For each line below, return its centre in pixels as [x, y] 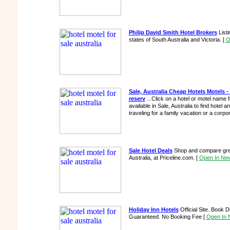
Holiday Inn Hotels [154, 209]
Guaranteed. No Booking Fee [166, 217]
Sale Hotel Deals [150, 150]
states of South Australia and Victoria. [176, 40]
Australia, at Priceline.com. [162, 158]
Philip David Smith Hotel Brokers [173, 32]
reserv [137, 99]
